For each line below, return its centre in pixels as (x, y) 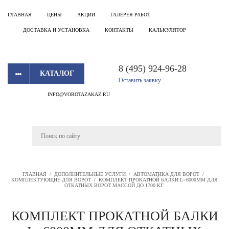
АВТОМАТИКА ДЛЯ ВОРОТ (166, 174)
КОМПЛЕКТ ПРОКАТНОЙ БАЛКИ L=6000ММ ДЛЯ (158, 180)
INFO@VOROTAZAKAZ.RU (79, 94)
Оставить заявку (140, 80)
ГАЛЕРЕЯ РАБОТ (130, 15)
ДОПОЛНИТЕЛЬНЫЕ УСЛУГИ (90, 174)
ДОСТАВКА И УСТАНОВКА (56, 30)
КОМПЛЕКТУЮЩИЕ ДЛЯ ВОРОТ (51, 180)
